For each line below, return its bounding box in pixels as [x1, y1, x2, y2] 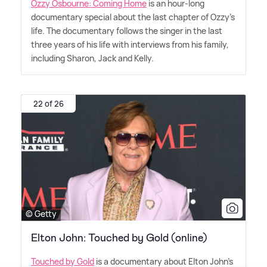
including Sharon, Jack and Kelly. [31, 52, 154, 64]
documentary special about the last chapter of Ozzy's [31, 11, 235, 23]
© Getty [26, 207, 57, 219]
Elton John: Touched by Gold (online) [31, 230, 207, 245]
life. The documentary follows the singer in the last [31, 25, 222, 37]
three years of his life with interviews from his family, [31, 39, 229, 51]
